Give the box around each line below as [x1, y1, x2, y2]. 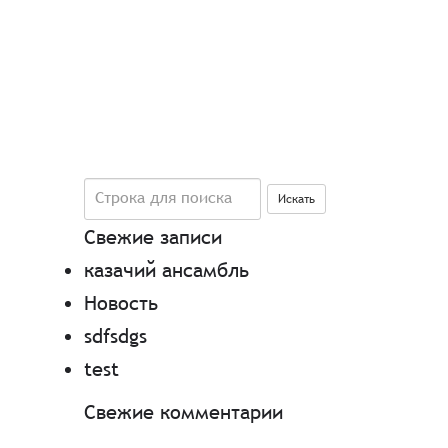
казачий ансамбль [83, 258, 249, 281]
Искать [277, 192, 315, 206]
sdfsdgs [83, 324, 147, 347]
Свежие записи [83, 225, 222, 248]
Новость [83, 291, 158, 314]
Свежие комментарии [83, 400, 283, 423]
